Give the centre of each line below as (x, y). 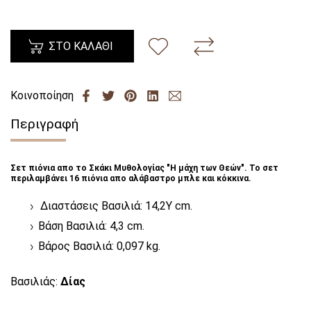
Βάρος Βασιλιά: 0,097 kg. (99, 246)
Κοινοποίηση (42, 95)
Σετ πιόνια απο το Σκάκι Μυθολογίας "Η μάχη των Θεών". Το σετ (144, 168)
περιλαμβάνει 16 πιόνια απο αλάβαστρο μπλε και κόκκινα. (132, 179)
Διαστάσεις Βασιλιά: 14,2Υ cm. (116, 205)
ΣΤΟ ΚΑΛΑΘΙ (81, 47)
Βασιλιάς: (35, 281)
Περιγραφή (44, 124)
